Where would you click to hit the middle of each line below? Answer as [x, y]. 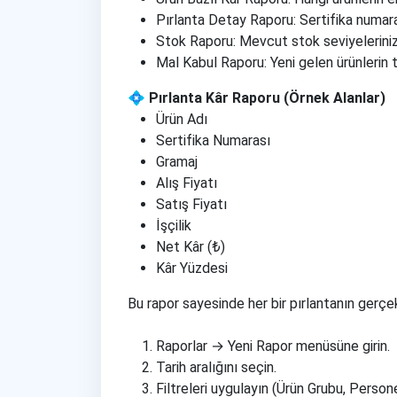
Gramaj [177, 162]
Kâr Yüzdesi [192, 268]
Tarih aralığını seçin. [216, 367]
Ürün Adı [182, 119]
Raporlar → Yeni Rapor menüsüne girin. [273, 346]
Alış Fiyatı [187, 183]
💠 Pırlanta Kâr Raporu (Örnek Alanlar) [257, 98]
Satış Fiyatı [191, 204]
